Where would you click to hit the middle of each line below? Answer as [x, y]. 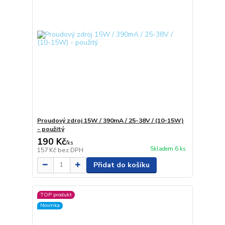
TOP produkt [56, 195]
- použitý [50, 129]
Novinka [50, 205]
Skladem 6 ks [168, 149]
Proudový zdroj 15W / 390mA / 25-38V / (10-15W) [110, 120]
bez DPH [70, 150]
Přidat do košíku [121, 165]
